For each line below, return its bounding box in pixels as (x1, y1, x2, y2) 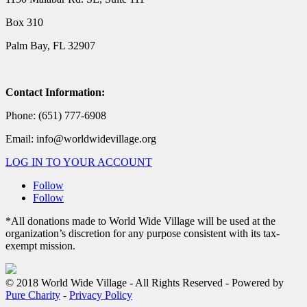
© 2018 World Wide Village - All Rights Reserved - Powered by (5, 277, 284, 289)
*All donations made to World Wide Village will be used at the (5, 215, 275, 228)
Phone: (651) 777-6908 (5, 110, 106, 122)
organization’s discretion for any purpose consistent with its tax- (5, 228, 280, 240)
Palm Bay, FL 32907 (5, 40, 95, 52)
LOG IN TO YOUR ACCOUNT (5, 156, 152, 169)
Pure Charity (5, 289, 60, 302)
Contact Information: (5, 86, 105, 99)
